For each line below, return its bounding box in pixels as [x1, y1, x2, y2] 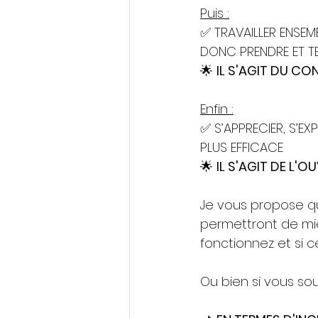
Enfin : [200, 100, 234, 119]
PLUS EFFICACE [200, 138, 283, 157]
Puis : [200, 4, 229, 23]
